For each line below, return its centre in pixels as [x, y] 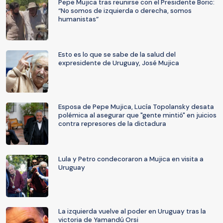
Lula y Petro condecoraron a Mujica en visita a [131, 159]
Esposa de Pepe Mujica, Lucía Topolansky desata [136, 107]
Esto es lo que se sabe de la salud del [117, 55]
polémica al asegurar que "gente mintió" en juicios [137, 115]
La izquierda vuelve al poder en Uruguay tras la [132, 211]
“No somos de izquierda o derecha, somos [125, 11]
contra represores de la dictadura [112, 124]
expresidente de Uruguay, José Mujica [119, 63]
